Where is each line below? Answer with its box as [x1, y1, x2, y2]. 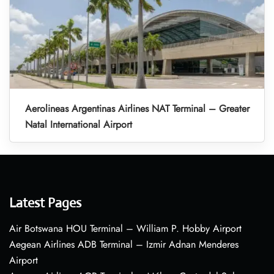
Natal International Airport [25, 117, 132, 132]
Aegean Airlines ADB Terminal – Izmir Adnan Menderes [9, 237, 239, 252]
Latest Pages [9, 194, 81, 212]
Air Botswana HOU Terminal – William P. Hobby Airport [9, 221, 242, 236]
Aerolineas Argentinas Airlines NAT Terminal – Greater [25, 102, 250, 116]
